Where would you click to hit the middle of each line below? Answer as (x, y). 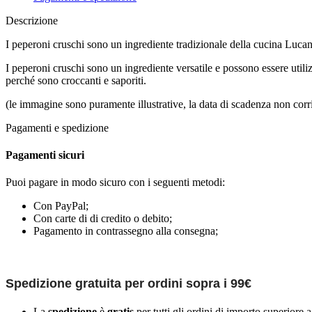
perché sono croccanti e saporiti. (76, 80)
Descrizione (32, 20)
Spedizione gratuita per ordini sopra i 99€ (128, 283)
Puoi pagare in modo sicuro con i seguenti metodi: (115, 182)
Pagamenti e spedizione (57, 127)
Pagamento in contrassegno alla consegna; (126, 231)
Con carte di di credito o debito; (103, 219)
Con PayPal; (61, 206)
